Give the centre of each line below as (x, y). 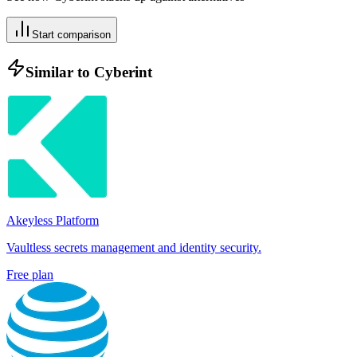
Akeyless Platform (53, 221)
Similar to (60, 72)
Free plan (30, 275)
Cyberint (123, 72)
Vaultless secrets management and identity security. (134, 248)
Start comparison (71, 35)
